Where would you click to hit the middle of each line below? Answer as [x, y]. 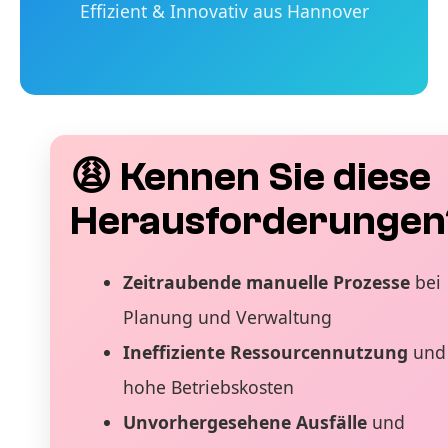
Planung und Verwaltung [227, 316]
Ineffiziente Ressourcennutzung [265, 351]
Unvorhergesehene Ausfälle [244, 421]
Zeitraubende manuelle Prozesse [266, 281]
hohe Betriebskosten [208, 386]
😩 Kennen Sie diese [250, 177]
